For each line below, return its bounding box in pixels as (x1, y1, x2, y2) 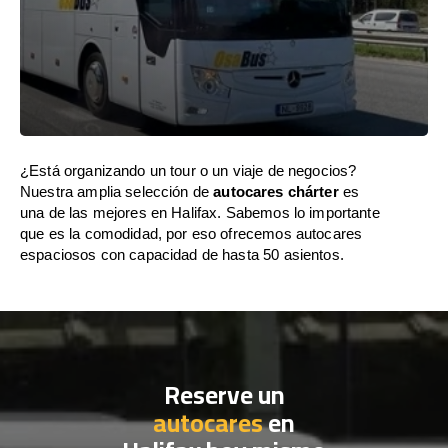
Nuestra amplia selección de (20, 183, 214, 200)
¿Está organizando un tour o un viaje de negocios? (20, 162, 357, 179)
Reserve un (163, 371, 285, 418)
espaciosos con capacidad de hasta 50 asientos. (20, 246, 344, 263)
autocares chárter (213, 183, 339, 200)
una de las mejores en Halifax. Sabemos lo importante (20, 204, 380, 221)
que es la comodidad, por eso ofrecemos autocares (20, 225, 363, 242)
